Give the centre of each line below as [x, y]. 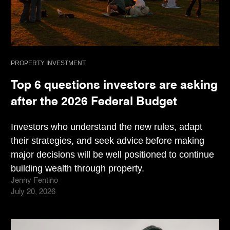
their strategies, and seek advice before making [108, 141]
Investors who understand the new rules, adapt [107, 127]
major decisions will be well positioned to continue [112, 155]
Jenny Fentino [34, 181]
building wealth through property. [78, 168]
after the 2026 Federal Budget [94, 102]
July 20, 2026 [33, 192]
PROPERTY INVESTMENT [48, 63]
